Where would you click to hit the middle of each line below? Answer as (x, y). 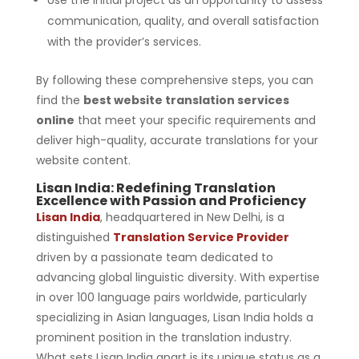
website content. (83, 160)
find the (59, 100)
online (55, 120)
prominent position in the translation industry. (163, 337)
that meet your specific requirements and (195, 120)
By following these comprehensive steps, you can (174, 80)
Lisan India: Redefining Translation (155, 188)
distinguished (74, 237)
